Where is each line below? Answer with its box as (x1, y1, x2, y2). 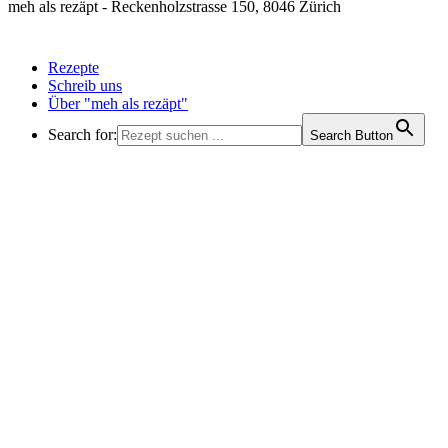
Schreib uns (48, 76, 122, 94)
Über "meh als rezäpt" (48, 94, 188, 112)
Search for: (48, 125, 117, 143)
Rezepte (48, 58, 99, 76)
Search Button (310, 127, 393, 143)
